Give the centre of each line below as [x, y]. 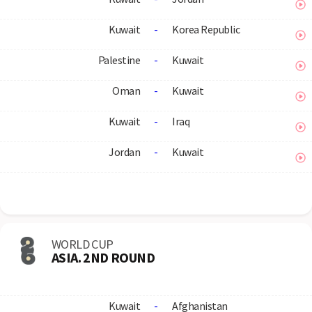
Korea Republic [206, 29]
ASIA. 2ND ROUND [103, 257]
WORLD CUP [83, 244]
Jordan [124, 152]
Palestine [119, 60]
